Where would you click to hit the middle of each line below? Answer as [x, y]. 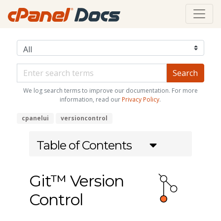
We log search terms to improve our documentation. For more [110, 91]
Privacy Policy [141, 100]
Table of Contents [84, 146]
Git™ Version [76, 181]
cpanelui [35, 118]
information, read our [91, 100]
